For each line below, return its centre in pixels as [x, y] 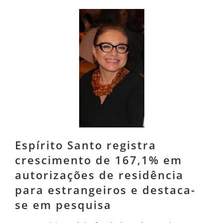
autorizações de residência [99, 174]
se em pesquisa [63, 204]
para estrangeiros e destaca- [105, 189]
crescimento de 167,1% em [99, 160]
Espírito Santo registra [86, 145]
